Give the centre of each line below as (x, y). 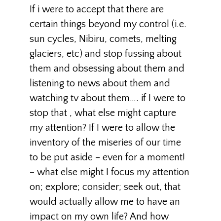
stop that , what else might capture (103, 113)
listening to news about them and (100, 83)
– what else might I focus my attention (110, 172)
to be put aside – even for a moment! (107, 157)
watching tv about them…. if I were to (108, 98)
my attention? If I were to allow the (102, 128)
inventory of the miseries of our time (105, 143)
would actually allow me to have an (105, 202)
